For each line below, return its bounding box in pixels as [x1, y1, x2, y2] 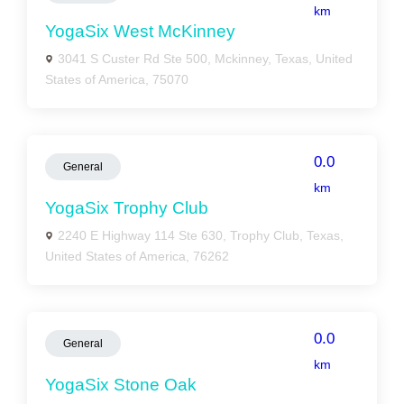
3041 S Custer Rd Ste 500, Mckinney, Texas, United [58, 51, 353, 66]
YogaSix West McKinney [45, 22, 235, 41]
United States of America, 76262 [45, 249, 229, 263]
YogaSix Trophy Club [45, 198, 208, 217]
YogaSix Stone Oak [45, 375, 197, 394]
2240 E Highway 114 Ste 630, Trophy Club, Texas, [58, 228, 344, 243]
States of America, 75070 [45, 72, 188, 87]
